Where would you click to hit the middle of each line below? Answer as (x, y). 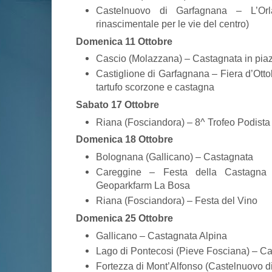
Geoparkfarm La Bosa (143, 185)
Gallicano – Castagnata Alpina (161, 235)
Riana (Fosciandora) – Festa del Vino (177, 201)
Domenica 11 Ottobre (124, 41)
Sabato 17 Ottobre (117, 104)
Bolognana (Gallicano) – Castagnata (175, 156)
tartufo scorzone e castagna (155, 87)
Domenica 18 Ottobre (124, 139)
